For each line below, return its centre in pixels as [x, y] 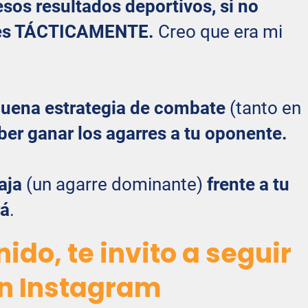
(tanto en [263, 108]
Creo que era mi [220, 31]
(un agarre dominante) [114, 184]
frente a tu [248, 184]
